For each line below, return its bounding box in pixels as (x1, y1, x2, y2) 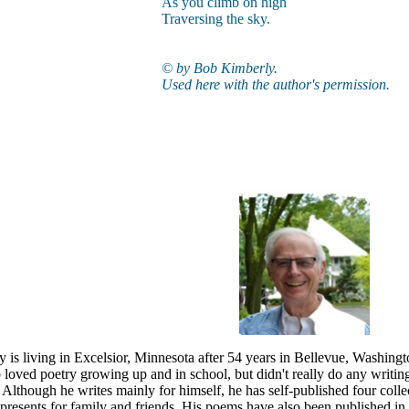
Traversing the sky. (161, 11, 270, 26)
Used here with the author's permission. (161, 77, 390, 92)
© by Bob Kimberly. (161, 60, 278, 76)
